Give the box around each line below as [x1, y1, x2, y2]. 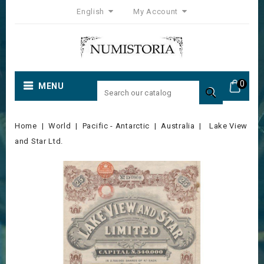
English [77, 7, 107, 16]
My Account [133, 7, 179, 16]
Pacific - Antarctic [82, 121, 150, 130]
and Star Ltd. [15, 137, 64, 146]
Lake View [209, 121, 248, 130]
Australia [161, 121, 195, 130]
